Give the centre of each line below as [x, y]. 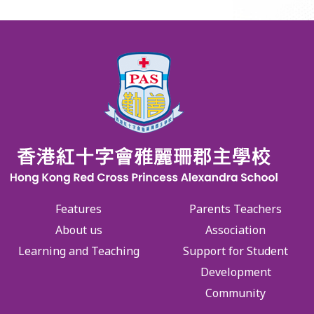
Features [78, 209]
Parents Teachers [235, 209]
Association [235, 230]
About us [78, 230]
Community [235, 293]
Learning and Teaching [78, 251]
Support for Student [235, 251]
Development [235, 272]
